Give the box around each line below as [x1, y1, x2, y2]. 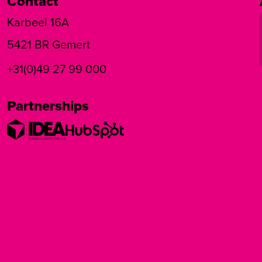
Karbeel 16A [7, 13, 70, 31]
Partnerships [7, 95, 89, 116]
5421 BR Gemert [7, 35, 91, 53]
